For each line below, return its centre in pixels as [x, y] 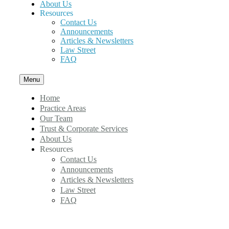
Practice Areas [63, 108]
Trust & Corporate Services [84, 129]
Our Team [56, 119]
